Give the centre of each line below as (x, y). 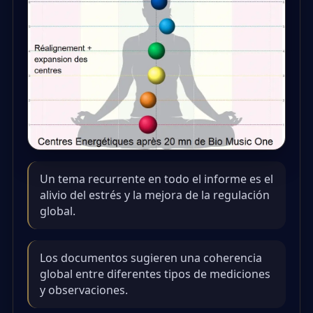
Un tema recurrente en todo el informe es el (156, 179)
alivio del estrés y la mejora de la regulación (155, 195)
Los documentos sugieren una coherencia (151, 257)
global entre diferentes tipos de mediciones (155, 274)
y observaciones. (84, 290)
